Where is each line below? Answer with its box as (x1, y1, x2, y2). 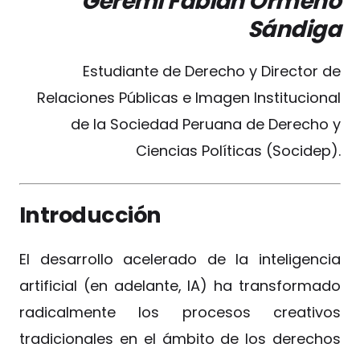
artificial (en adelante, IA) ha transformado (19, 275, 341, 296)
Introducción (19, 200, 162, 231)
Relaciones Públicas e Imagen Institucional (37, 88, 341, 108)
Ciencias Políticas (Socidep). (136, 141, 341, 161)
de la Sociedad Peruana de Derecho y (71, 114, 341, 134)
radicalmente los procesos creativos (19, 301, 341, 322)
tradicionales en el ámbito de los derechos (19, 328, 341, 349)
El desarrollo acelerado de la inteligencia (19, 248, 341, 269)
